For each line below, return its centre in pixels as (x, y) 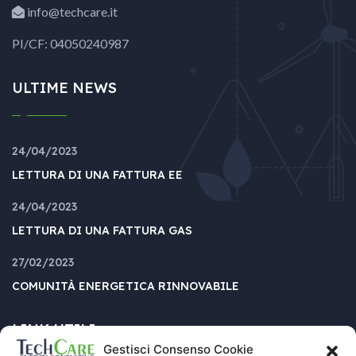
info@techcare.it (71, 12)
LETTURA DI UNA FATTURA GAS (102, 230)
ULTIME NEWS (64, 88)
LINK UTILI (54, 329)
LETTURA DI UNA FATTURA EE (97, 175)
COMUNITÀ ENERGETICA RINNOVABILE (126, 286)
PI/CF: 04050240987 (70, 43)
